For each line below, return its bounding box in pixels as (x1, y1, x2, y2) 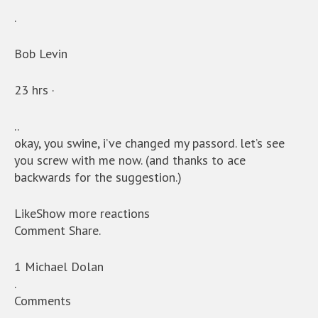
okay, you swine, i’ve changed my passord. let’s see (14, 135, 285, 151)
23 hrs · (14, 82, 55, 98)
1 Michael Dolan (14, 258, 104, 275)
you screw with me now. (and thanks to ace (14, 152, 246, 168)
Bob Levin (14, 45, 67, 62)
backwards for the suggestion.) (14, 169, 182, 185)
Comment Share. (14, 222, 101, 238)
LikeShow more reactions (14, 205, 150, 221)
